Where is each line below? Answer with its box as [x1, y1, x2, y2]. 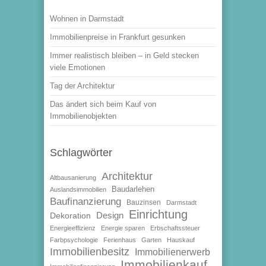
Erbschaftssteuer [150, 224, 200, 232]
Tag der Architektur [50, 81, 115, 90]
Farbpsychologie [50, 236, 98, 243]
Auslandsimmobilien [50, 186, 106, 193]
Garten [141, 236, 161, 243]
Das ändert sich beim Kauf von [50, 100, 156, 109]
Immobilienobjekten [50, 112, 116, 121]
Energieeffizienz [50, 224, 96, 232]
